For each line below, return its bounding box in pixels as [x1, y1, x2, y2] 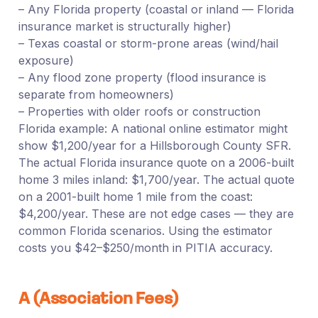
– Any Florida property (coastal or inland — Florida [18, 1, 294, 16]
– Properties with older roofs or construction [18, 104, 261, 119]
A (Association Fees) [18, 290, 178, 308]
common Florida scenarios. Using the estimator [18, 223, 273, 238]
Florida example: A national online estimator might [18, 121, 287, 136]
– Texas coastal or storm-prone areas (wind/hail [18, 35, 278, 50]
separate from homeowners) [18, 87, 174, 102]
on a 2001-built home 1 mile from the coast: [18, 189, 253, 204]
